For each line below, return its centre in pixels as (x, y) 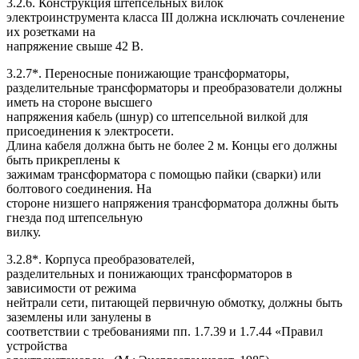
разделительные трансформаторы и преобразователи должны (174, 88)
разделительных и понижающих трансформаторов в (149, 274)
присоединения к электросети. (90, 131)
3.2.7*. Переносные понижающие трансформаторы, (148, 74)
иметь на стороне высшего (79, 103)
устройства (37, 346)
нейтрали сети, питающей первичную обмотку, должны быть (174, 303)
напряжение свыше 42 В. (75, 46)
